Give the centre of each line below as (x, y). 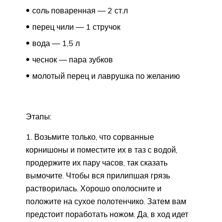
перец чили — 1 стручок (76, 27)
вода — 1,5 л (56, 43)
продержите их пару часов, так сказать (97, 163)
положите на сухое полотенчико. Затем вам (106, 201)
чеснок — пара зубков (73, 60)
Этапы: (39, 117)
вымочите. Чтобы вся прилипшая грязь (98, 176)
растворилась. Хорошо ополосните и (94, 189)
